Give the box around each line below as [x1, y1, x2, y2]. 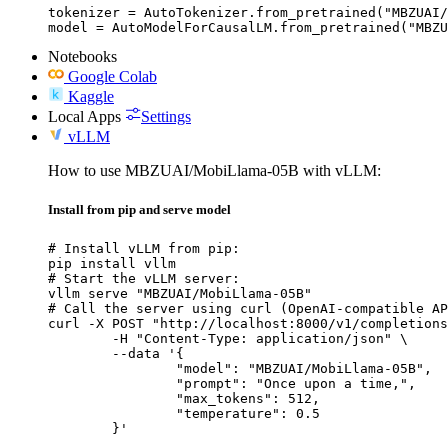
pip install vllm [48, 255, 176, 271]
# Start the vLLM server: [48, 270, 240, 286]
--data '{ [48, 345, 112, 361]
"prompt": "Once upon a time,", [48, 375, 176, 391]
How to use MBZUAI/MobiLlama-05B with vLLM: [48, 162, 381, 180]
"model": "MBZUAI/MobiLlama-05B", [48, 360, 176, 376]
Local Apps [48, 108, 121, 126]
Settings [141, 108, 191, 126]
